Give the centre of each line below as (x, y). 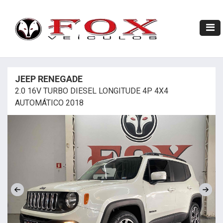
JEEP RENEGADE (49, 79)
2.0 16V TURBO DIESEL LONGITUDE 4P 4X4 (92, 91)
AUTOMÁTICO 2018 (49, 103)
